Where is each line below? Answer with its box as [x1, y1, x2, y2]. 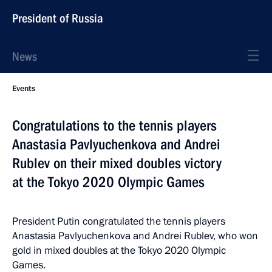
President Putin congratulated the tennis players [12, 214, 225, 228]
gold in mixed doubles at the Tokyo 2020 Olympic [12, 243, 226, 257]
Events [12, 83, 35, 94]
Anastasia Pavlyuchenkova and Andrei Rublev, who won [12, 229, 258, 243]
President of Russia [12, 11, 103, 25]
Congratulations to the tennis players [12, 117, 217, 134]
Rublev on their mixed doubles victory [12, 155, 222, 172]
